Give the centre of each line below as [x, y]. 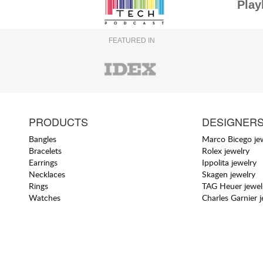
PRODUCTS [59, 121]
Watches [45, 197]
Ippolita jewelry [229, 162]
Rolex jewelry [225, 150]
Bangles [43, 139]
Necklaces [47, 174]
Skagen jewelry [228, 174]
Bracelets [45, 150]
